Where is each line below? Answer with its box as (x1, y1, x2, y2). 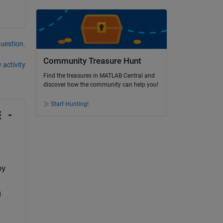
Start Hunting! (50, 101, 89, 108)
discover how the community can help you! (43, 81, 158, 89)
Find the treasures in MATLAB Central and (43, 72, 155, 80)
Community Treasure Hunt (43, 56, 141, 66)
